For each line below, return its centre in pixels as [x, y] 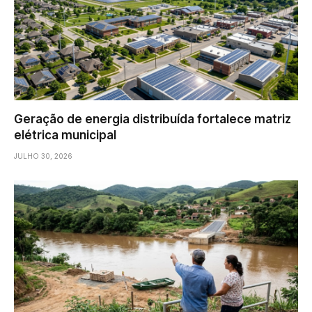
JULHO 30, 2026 [43, 156]
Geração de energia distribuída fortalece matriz [153, 119]
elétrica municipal [65, 135]
